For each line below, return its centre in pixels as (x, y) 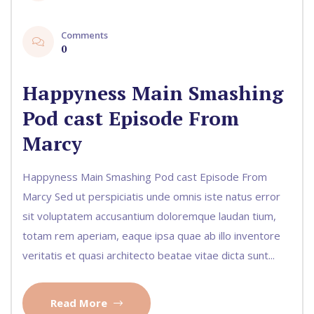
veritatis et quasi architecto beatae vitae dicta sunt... (149, 255)
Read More (80, 302)
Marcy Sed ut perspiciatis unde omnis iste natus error (151, 196)
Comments (84, 35)
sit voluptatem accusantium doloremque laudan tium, (149, 216)
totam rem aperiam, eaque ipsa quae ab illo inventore (151, 235)
